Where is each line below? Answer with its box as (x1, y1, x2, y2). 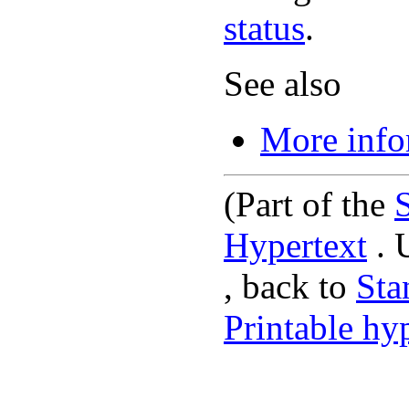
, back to (224, 266, 356, 306)
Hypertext (224, 225, 367, 265)
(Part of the (224, 184, 394, 224)
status (224, 7, 305, 47)
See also (224, 63, 341, 103)
